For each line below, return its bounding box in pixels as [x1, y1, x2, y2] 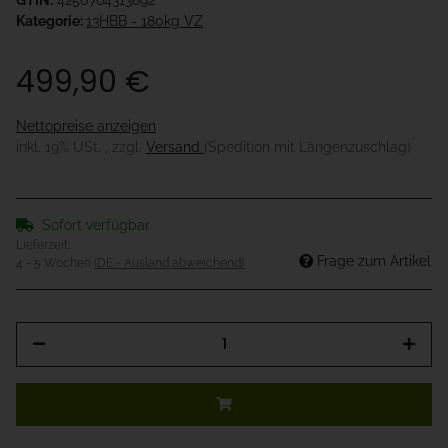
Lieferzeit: [16, 238, 70, 253]
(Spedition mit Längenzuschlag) [204, 139, 411, 156]
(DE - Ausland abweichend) [94, 256, 244, 271]
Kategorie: [16, 13, 86, 30]
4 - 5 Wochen [16, 256, 94, 271]
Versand [146, 139, 204, 156]
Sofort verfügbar [42, 217, 150, 234]
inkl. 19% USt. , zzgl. [16, 139, 146, 156]
